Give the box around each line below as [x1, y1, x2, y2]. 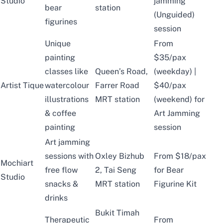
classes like [45, 66, 88, 76]
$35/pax [154, 52, 186, 62]
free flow [45, 165, 78, 175]
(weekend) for [154, 94, 205, 104]
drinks [45, 193, 68, 203]
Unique [45, 38, 71, 48]
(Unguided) [154, 9, 195, 19]
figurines [45, 16, 77, 26]
